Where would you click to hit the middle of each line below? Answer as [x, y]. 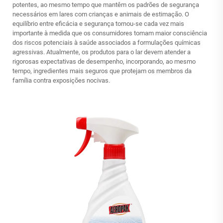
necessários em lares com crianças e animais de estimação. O [101, 14]
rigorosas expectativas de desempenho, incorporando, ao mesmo [104, 61]
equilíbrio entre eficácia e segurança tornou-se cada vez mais [98, 24]
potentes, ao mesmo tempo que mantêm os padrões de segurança [106, 5]
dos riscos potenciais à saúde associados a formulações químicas [107, 43]
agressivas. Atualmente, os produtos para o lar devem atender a [102, 52]
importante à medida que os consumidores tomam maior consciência [110, 33]
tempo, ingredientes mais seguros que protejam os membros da [102, 71]
